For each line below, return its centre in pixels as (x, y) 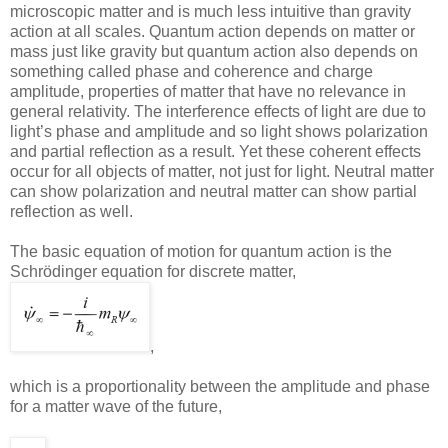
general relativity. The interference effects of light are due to (218, 112)
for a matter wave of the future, (116, 407)
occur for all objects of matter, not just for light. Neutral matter (222, 172)
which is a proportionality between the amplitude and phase (220, 387)
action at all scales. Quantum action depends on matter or (212, 32)
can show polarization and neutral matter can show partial (213, 192)
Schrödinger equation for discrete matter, (153, 272)
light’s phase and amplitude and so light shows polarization (219, 132)
